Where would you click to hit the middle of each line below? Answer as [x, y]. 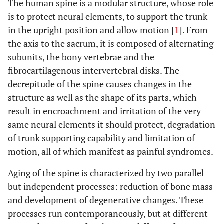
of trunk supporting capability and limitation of [101, 138]
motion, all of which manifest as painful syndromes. [111, 151]
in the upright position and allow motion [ [91, 30]
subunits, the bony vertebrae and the [81, 57]
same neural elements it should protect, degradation [112, 124]
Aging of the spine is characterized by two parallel [106, 173]
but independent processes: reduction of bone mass [110, 186]
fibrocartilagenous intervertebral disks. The [94, 70]
